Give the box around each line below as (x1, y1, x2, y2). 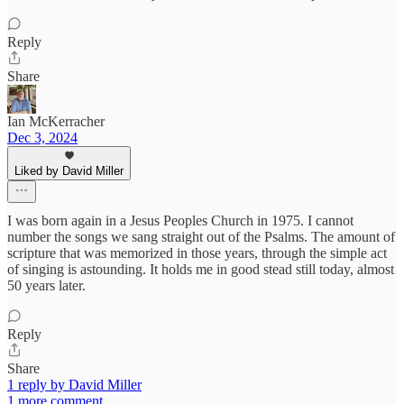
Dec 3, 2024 (7, 130, 78, 146)
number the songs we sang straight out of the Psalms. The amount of (7, 229, 395, 245)
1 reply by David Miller (7, 377, 142, 393)
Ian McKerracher (7, 114, 105, 130)
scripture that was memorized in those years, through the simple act (7, 245, 387, 262)
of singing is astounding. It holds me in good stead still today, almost (7, 262, 394, 278)
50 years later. (7, 278, 86, 294)
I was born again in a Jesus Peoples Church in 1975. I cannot (7, 213, 353, 229)
